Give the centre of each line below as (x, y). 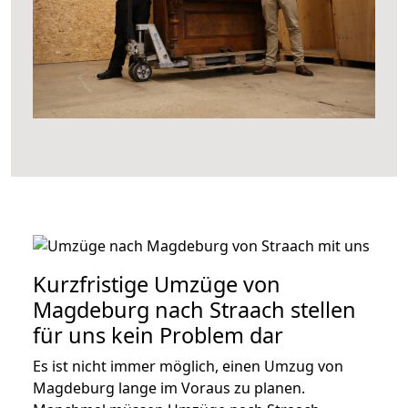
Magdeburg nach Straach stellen (194, 310)
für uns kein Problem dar (158, 336)
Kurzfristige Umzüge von (157, 285)
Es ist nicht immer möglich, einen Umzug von (188, 367)
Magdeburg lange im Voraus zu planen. (169, 388)
